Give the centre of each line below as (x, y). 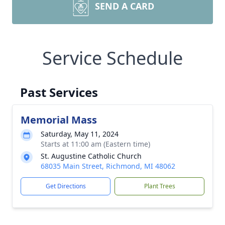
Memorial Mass (59, 120)
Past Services (59, 92)
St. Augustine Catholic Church (91, 156)
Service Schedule (113, 58)
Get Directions (66, 186)
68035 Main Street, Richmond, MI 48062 (108, 166)
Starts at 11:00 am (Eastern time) (95, 144)
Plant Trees (159, 186)
